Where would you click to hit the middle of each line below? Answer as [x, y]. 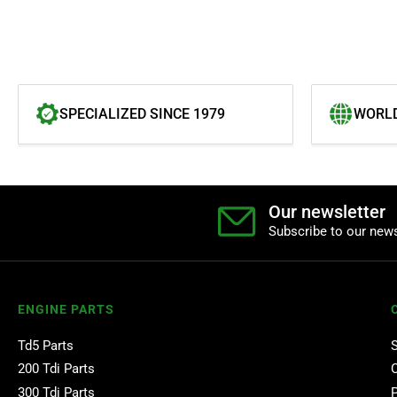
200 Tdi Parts [56, 369]
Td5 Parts [46, 345]
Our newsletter [327, 211]
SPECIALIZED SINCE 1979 [142, 113]
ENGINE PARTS [66, 309]
